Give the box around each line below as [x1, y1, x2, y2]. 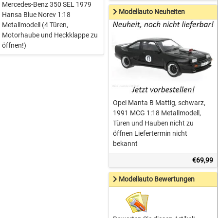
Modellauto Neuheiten [119, 7, 185, 16]
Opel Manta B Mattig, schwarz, [113, 98, 206, 107]
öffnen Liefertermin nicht [113, 129, 188, 137]
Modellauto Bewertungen [119, 175, 195, 183]
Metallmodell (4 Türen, [2, 21, 69, 29]
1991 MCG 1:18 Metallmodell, [113, 109, 201, 117]
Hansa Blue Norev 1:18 [2, 11, 71, 19]
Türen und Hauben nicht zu [113, 119, 194, 127]
